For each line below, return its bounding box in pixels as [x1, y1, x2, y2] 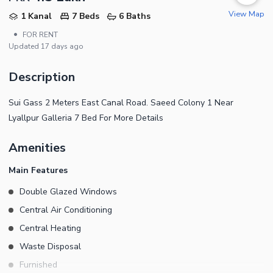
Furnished [19, 258, 57, 271]
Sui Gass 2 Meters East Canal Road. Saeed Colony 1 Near [9, 96, 233, 108]
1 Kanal [21, 10, 52, 22]
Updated [9, 41, 41, 51]
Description [9, 68, 75, 85]
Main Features [9, 164, 68, 176]
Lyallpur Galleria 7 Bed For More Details [9, 112, 163, 124]
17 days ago [41, 41, 83, 51]
